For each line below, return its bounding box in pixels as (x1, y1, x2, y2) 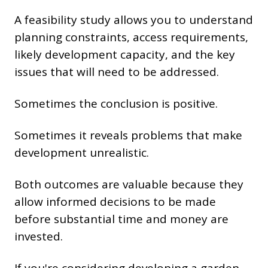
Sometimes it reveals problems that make (14, 127, 242, 144)
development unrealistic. (14, 145, 149, 161)
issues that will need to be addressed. (14, 64, 219, 80)
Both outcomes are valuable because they (14, 176, 243, 193)
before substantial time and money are (14, 211, 229, 227)
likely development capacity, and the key (14, 47, 235, 63)
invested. (14, 229, 63, 245)
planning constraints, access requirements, (14, 29, 248, 45)
